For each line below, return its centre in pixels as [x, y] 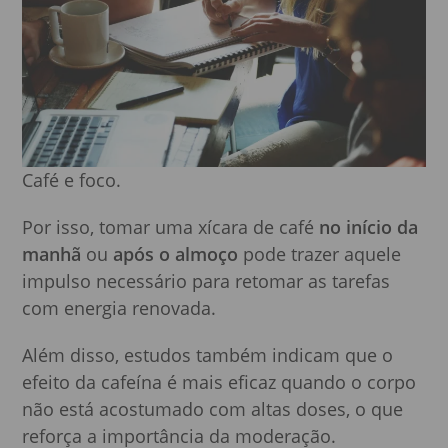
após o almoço [176, 254]
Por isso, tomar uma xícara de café [171, 227]
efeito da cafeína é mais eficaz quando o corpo [219, 382]
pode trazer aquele [320, 254]
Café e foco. [72, 180]
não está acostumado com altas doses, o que [213, 409]
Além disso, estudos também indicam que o [208, 355]
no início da [369, 227]
